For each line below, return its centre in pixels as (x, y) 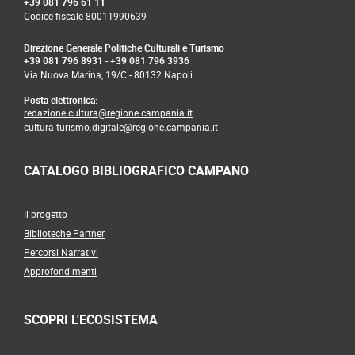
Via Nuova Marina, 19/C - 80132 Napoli (108, 74)
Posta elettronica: (61, 99)
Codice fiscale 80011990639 (85, 15)
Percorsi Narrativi (61, 252)
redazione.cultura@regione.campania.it (108, 112)
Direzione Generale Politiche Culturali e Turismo (124, 47)
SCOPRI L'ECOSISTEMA (91, 319)
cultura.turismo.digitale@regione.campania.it (121, 126)
